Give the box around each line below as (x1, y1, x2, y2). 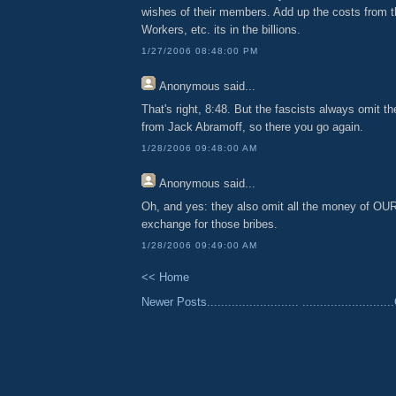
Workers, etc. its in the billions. (141, 23, 301, 37)
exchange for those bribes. (141, 217, 278, 232)
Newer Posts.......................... (141, 294, 299, 308)
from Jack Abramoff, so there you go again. (141, 120, 363, 134)
